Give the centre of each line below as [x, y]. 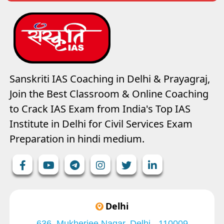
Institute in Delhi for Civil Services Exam [101, 124]
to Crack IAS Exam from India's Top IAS [100, 109]
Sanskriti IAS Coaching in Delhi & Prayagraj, [110, 79]
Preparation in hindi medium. [77, 139]
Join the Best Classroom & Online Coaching [109, 94]
